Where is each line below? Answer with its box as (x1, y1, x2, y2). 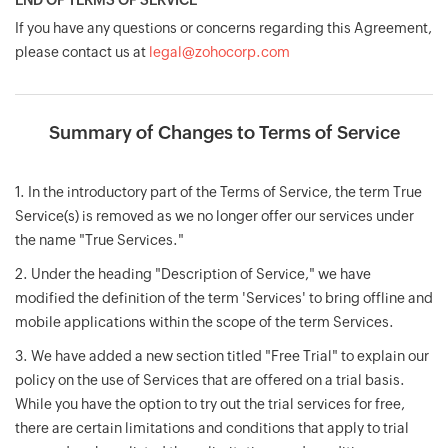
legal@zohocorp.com (149, 44, 290, 60)
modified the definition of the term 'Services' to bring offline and (15, 290, 433, 306)
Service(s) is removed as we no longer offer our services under (15, 208, 414, 224)
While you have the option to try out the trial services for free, (15, 396, 405, 412)
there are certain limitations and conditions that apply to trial (15, 420, 409, 436)
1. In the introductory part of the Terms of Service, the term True (15, 184, 422, 200)
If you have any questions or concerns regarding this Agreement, (15, 20, 432, 36)
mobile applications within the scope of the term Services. (15, 314, 394, 330)
